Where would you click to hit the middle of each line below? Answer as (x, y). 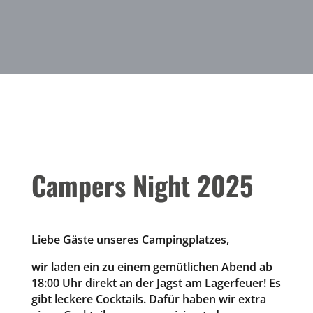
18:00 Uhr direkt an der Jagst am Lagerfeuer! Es (156, 283)
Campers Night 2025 (142, 185)
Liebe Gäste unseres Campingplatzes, (130, 239)
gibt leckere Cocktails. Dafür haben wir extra (148, 299)
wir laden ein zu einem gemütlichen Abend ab (152, 267)
